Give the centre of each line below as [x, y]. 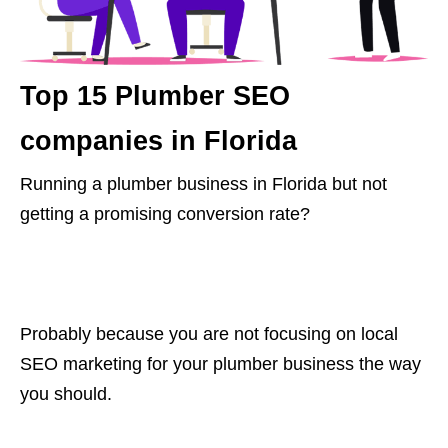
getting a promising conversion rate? [165, 214]
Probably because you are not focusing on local [209, 334]
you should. [66, 394]
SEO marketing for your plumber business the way [220, 364]
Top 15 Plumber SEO [155, 96]
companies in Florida [158, 141]
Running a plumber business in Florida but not [203, 184]
